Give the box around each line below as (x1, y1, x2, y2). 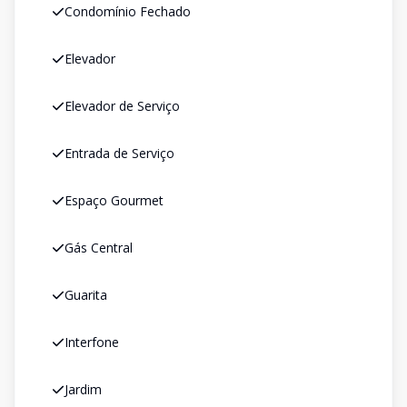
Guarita (65, 286, 107, 303)
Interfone (65, 333, 119, 351)
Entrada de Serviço (65, 144, 174, 162)
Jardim (65, 381, 102, 398)
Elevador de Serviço (65, 97, 180, 114)
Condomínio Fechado (65, 3, 191, 20)
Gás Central (65, 239, 133, 256)
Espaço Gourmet (65, 192, 164, 209)
